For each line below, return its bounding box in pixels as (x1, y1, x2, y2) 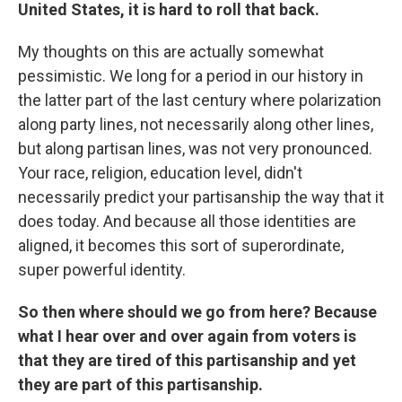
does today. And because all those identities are (18, 212, 356, 232)
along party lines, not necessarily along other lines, (18, 115, 373, 135)
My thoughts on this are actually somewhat (18, 42, 324, 62)
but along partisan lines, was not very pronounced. (18, 139, 372, 159)
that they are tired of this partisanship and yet (18, 351, 356, 371)
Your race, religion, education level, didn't (18, 163, 302, 183)
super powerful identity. (18, 260, 186, 280)
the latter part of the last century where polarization (18, 91, 381, 110)
